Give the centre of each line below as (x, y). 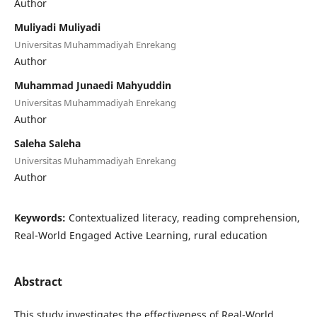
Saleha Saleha (47, 143)
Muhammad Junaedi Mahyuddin (92, 85)
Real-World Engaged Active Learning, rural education (140, 235)
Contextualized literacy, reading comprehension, (184, 217)
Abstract (38, 281)
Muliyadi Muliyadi (57, 27)
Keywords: (41, 217)
